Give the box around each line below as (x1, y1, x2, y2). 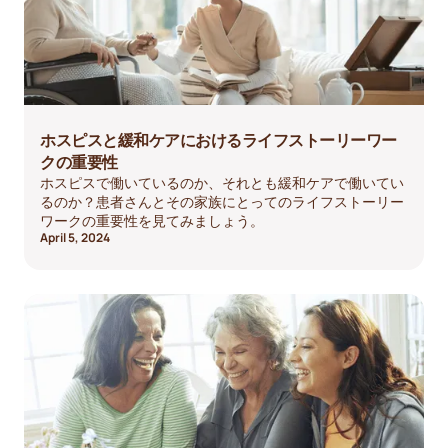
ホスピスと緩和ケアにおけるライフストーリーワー (40, 128, 397, 151)
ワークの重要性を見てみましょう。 (40, 210, 264, 230)
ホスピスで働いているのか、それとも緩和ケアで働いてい (40, 172, 404, 192)
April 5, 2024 (40, 228, 110, 246)
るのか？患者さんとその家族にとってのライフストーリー (40, 191, 404, 211)
